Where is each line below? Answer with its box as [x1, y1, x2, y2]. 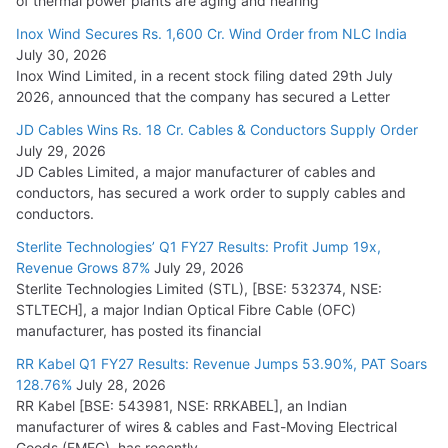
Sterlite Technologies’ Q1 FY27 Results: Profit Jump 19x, [16, 238, 381, 256]
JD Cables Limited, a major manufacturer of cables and [16, 163, 376, 181]
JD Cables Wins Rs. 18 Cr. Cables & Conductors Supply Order [16, 121, 418, 139]
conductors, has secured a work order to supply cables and [16, 184, 406, 202]
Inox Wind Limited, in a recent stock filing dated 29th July [16, 67, 393, 85]
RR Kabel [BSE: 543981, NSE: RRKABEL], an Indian [16, 397, 347, 415]
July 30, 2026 [16, 46, 107, 64]
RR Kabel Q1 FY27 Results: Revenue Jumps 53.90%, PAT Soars [16, 355, 427, 373]
